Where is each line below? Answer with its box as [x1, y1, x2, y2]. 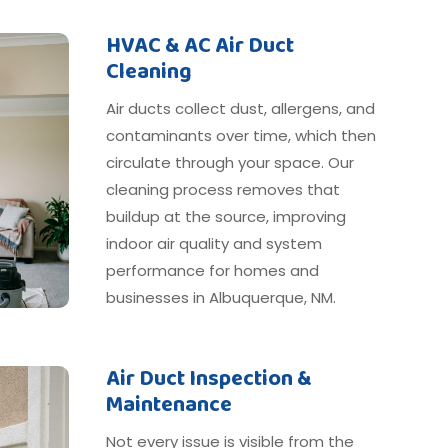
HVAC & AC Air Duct [105, 27, 294, 64]
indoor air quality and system [105, 232, 322, 254]
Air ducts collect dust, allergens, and [105, 97, 375, 119]
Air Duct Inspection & [105, 360, 312, 397]
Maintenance [105, 386, 232, 423]
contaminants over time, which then [105, 124, 376, 146]
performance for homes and [105, 259, 319, 281]
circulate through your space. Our [105, 151, 354, 173]
